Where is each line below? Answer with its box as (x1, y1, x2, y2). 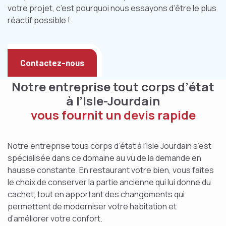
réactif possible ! (8, 15, 70, 26)
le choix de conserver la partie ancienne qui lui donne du (8, 177, 211, 188)
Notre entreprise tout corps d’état (12, 78, 214, 95)
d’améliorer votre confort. (8, 213, 102, 224)
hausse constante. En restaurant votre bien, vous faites (8, 164, 214, 176)
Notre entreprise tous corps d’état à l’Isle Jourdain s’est (8, 140, 211, 151)
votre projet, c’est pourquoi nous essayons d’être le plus (8, 3, 216, 14)
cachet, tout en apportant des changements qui (8, 189, 185, 200)
